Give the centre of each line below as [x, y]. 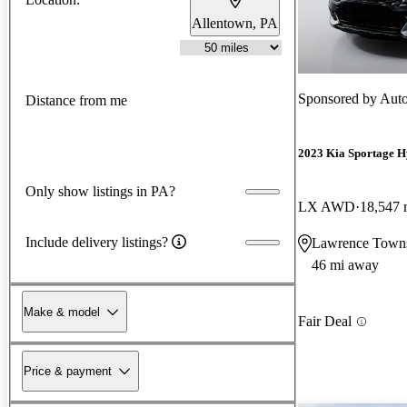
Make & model [62, 312]
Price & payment [68, 371]
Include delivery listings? [97, 242]
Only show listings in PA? [100, 191]
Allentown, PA [235, 23]
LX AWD [327, 207]
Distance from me [76, 101]
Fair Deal [325, 322]
